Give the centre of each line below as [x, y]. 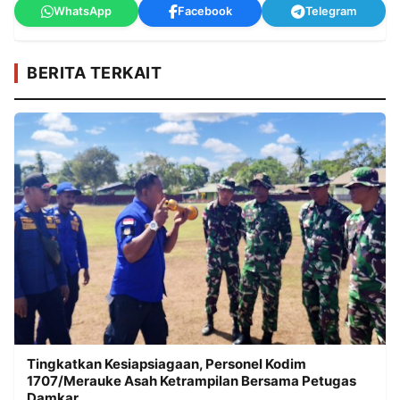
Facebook [204, 12]
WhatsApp [82, 12]
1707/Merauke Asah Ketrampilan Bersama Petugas [192, 381]
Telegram [331, 12]
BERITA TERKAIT [94, 73]
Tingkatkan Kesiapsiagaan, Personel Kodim [167, 364]
